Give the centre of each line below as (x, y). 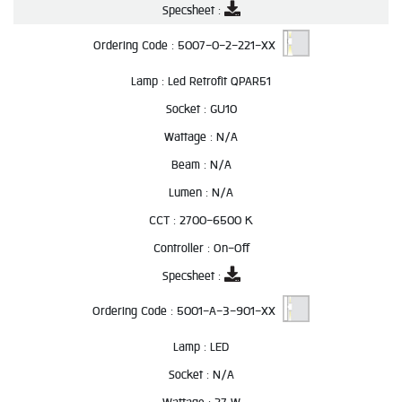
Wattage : (190, 137)
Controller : (183, 248)
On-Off (231, 248)
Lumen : (190, 192)
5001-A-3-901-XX (230, 311)
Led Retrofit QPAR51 (219, 81)
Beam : (190, 165)
